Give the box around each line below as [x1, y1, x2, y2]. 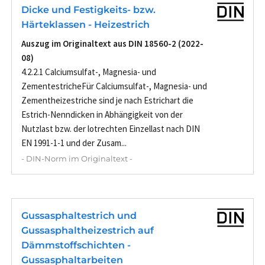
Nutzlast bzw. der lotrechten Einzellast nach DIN [21, 123, 200, 135]
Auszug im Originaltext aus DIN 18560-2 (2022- [21, 38, 203, 50]
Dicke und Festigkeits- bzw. [21, 4, 156, 16]
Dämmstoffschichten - [21, 240, 131, 251]
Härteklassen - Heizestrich [21, 19, 150, 31]
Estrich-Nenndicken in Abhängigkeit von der [21, 109, 183, 121]
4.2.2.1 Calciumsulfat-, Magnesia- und [21, 66, 156, 78]
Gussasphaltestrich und [21, 210, 137, 222]
